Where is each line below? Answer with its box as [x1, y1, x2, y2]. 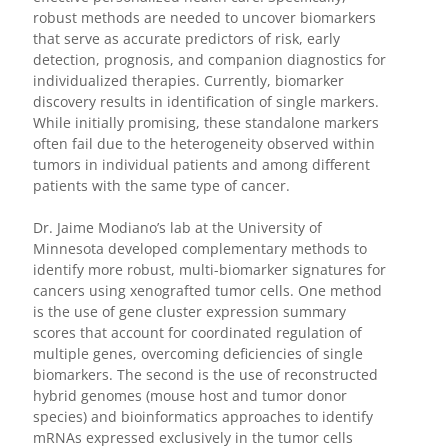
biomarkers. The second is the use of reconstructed [32, 364, 378, 384]
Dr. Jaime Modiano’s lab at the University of [32, 217, 322, 237]
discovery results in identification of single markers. [32, 91, 379, 111]
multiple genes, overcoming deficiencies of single [32, 343, 363, 363]
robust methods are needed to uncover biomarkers [32, 7, 376, 27]
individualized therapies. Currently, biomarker [32, 70, 344, 90]
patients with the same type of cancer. [32, 175, 290, 195]
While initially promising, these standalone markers [32, 112, 379, 132]
